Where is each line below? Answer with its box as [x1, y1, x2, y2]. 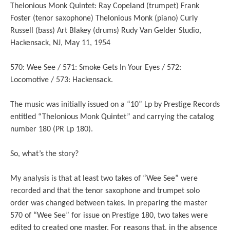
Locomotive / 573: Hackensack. [10, 76, 113, 85]
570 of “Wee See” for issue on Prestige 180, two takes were [10, 212, 208, 220]
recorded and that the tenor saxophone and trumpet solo [10, 187, 200, 196]
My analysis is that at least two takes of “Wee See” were [10, 175, 198, 183]
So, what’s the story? [10, 150, 79, 159]
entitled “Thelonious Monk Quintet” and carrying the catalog [10, 113, 214, 122]
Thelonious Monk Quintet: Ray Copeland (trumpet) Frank [10, 2, 199, 11]
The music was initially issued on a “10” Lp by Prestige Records [10, 101, 220, 109]
